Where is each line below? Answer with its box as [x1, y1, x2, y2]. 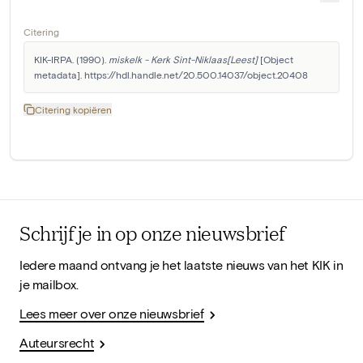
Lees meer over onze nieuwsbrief [19, 305, 204, 321]
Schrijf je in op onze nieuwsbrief [19, 218, 285, 246]
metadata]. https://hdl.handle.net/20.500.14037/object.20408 [34, 68, 308, 80]
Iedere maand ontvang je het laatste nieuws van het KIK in [19, 256, 344, 272]
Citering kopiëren [35, 103, 112, 115]
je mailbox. [19, 275, 79, 292]
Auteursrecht [19, 334, 95, 350]
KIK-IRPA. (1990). [34, 53, 109, 65]
